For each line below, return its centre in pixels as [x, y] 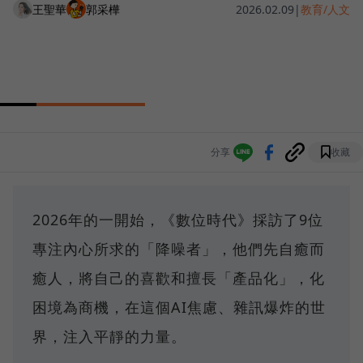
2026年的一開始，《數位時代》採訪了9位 [178, 220]
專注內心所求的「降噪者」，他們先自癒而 [179, 249]
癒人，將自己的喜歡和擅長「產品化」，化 [179, 278]
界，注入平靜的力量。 [109, 337]
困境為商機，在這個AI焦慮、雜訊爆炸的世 [179, 307]
